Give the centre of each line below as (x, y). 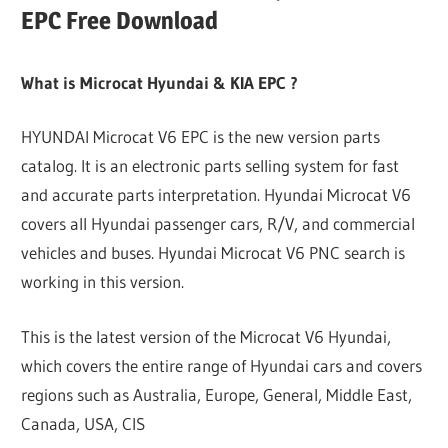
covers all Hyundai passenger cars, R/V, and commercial (218, 224)
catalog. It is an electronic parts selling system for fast (210, 166)
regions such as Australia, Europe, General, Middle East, (217, 394)
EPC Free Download (120, 21)
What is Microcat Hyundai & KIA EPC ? (160, 82)
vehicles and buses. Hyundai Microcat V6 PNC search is (213, 253)
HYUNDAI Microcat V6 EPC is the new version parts (201, 137)
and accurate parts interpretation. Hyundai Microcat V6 (216, 195)
